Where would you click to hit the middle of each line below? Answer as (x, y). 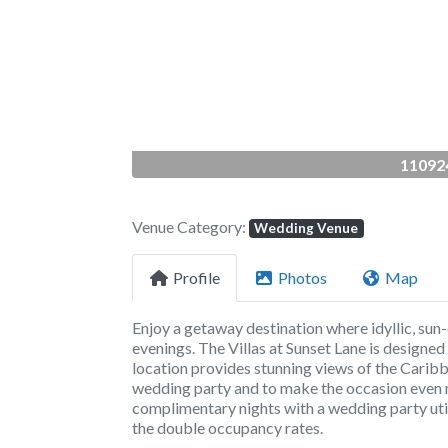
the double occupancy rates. (227, 427)
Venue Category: (190, 226)
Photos (302, 278)
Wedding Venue (306, 227)
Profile (196, 278)
